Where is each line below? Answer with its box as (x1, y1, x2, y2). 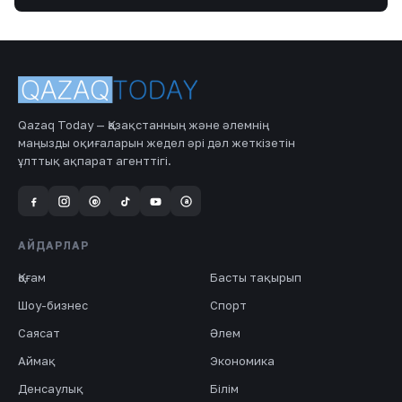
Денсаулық (18, 381, 83, 396)
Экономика (210, 354, 275, 368)
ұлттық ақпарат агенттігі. (18, 153, 171, 168)
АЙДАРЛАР (18, 239, 89, 252)
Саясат (18, 326, 60, 340)
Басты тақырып (210, 270, 301, 284)
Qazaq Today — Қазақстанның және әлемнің (18, 118, 269, 132)
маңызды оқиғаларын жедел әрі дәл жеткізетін (18, 135, 295, 150)
